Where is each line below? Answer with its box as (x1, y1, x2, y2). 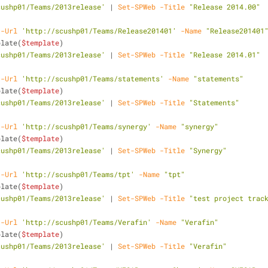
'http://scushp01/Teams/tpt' (22, 169, 135, 179)
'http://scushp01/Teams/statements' (22, 74, 164, 83)
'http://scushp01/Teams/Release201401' (22, 26, 176, 35)
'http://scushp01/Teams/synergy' (22, 121, 151, 131)
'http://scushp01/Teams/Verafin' (22, 217, 151, 227)
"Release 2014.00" (189, 2, 260, 11)
